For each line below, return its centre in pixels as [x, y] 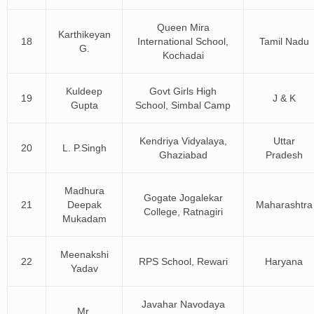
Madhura [84, 191]
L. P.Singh [84, 148]
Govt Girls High [183, 91]
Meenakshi [84, 254]
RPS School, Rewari [183, 261]
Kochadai [183, 55]
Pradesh [284, 155]
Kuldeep [84, 91]
